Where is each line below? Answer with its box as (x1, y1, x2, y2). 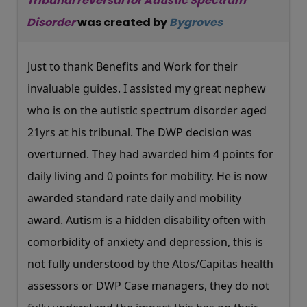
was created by (75, 14, 169, 30)
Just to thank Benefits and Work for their (27, 58, 238, 74)
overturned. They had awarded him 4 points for (27, 146, 273, 162)
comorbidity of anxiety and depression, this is (27, 234, 263, 249)
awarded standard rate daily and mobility (27, 190, 241, 206)
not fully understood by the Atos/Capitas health (27, 256, 273, 271)
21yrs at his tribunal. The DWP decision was (27, 124, 252, 140)
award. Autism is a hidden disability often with (27, 212, 266, 228)
